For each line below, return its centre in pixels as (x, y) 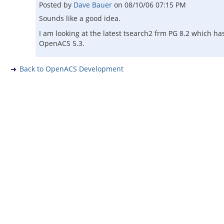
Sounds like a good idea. (80, 18)
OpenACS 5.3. (62, 43)
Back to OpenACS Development (71, 69)
